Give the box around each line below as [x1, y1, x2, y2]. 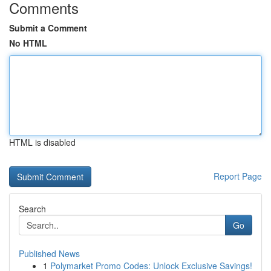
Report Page [214, 170, 262, 182]
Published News [19, 247, 80, 260]
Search [19, 203, 46, 215]
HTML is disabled [9, 136, 76, 148]
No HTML [9, 37, 47, 49]
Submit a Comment [9, 22, 87, 34]
